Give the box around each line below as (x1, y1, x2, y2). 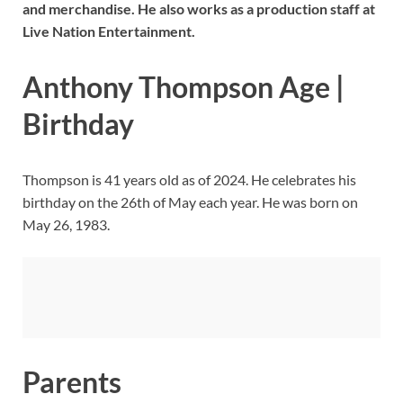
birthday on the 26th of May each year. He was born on (22, 193, 358, 210)
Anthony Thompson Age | (22, 68, 345, 104)
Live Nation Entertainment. (22, 22, 195, 40)
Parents (22, 364, 121, 400)
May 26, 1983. (22, 215, 110, 233)
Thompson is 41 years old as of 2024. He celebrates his (22, 170, 356, 188)
